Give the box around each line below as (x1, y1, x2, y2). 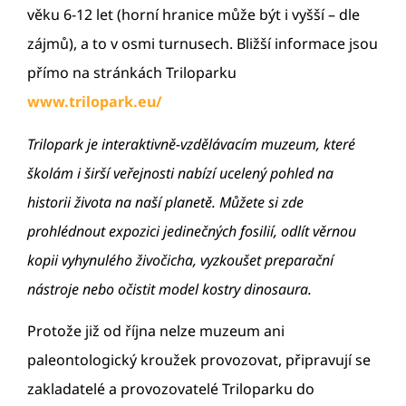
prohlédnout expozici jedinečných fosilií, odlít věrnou (27, 220, 356, 241)
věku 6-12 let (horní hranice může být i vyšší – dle (27, 5, 360, 25)
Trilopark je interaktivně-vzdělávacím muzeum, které (27, 133, 355, 154)
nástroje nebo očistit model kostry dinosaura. (27, 278, 312, 299)
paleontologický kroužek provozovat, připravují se (27, 350, 371, 371)
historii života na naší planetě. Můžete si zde (27, 191, 304, 212)
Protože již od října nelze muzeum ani (27, 321, 285, 342)
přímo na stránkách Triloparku (27, 63, 244, 83)
